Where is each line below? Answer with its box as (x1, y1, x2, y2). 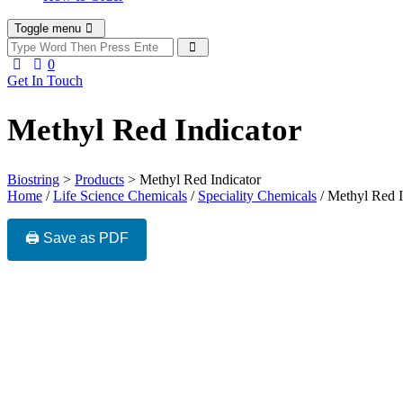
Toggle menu (14, 21, 82, 35)
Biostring (7, 171, 59, 187)
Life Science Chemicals (53, 187, 187, 203)
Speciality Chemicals (198, 187, 317, 203)
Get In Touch (7, 72, 83, 88)
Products (75, 171, 124, 187)
